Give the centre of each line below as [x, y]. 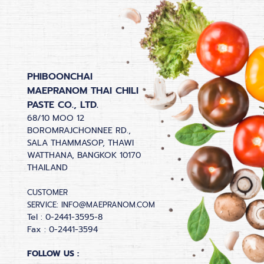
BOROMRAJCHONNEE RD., [79, 131]
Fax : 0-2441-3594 [62, 230]
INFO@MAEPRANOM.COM [107, 205]
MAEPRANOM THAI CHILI [83, 91]
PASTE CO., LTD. [63, 105]
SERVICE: [43, 205]
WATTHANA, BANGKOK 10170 [84, 156]
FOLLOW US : [53, 254]
